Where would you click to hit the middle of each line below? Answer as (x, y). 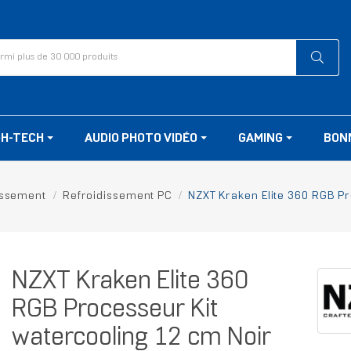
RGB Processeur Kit (114, 311)
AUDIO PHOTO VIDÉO (142, 139)
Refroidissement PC (117, 197)
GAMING (262, 139)
